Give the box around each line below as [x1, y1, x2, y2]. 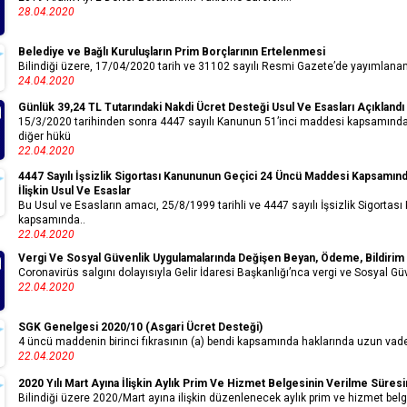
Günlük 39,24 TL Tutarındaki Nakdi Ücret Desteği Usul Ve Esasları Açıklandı [18, 101, 404, 114]
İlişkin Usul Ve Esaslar [18, 184, 131, 198]
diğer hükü [18, 130, 71, 144]
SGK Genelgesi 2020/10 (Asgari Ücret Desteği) [18, 321, 263, 334]
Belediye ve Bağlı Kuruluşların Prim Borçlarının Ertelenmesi [18, 45, 325, 59]
